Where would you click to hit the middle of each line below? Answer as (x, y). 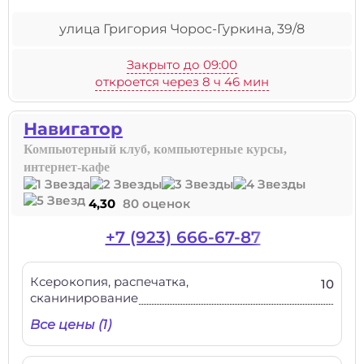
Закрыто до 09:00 (182, 65)
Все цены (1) (71, 325)
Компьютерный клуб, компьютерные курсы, (155, 149)
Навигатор (73, 129)
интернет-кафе (67, 167)
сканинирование (84, 298)
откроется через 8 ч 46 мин (182, 82)
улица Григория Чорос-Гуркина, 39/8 (182, 29)
